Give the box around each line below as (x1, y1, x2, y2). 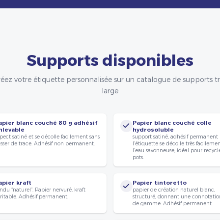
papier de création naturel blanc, (132, 186, 215, 193)
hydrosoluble (132, 126, 174, 133)
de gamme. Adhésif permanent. (132, 200, 213, 207)
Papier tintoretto (132, 179, 187, 187)
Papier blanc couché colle (132, 119, 212, 126)
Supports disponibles (27, 50, 193, 69)
